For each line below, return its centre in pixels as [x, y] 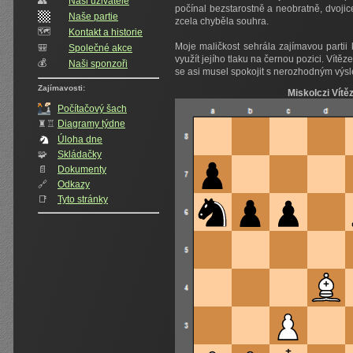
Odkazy [74, 184]
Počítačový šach [92, 109]
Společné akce [100, 48]
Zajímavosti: [61, 88]
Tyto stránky [83, 199]
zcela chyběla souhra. [222, 22]
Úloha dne [80, 139]
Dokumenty [82, 169]
